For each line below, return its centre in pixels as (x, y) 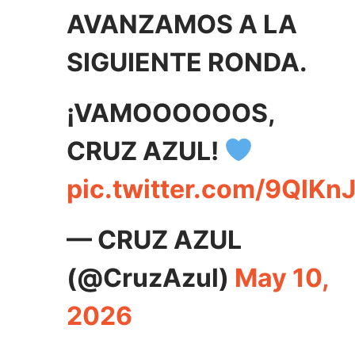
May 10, (282, 278)
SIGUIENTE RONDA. (187, 63)
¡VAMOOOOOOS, (171, 113)
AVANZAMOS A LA (182, 25)
